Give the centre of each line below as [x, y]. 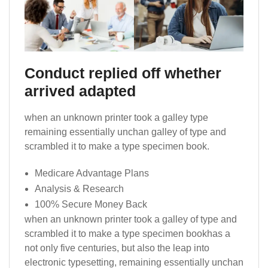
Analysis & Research [79, 188]
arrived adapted [80, 91]
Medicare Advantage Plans [92, 173]
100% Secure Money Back [91, 204]
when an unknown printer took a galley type [116, 117]
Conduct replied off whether [123, 73]
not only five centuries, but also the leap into [117, 248]
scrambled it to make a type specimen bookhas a [127, 233]
